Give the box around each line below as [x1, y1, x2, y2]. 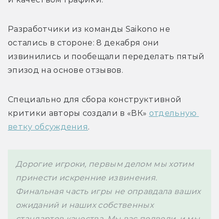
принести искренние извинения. [16, 173, 157, 182]
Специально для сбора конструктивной [8, 94, 182, 104]
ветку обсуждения [8, 122, 88, 131]
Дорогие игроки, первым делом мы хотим [16, 159, 194, 169]
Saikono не [125, 24, 170, 34]
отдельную [149, 108, 197, 118]
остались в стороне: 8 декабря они [8, 38, 159, 47]
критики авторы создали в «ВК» [8, 108, 149, 118]
